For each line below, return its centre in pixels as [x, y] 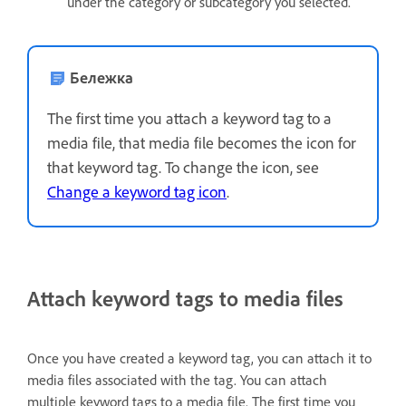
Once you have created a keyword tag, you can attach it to [199, 358]
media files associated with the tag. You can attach [177, 379]
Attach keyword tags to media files [185, 298]
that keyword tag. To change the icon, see [183, 166]
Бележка [101, 77]
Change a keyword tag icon [137, 191]
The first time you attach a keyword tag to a [189, 117]
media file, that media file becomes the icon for [202, 142]
